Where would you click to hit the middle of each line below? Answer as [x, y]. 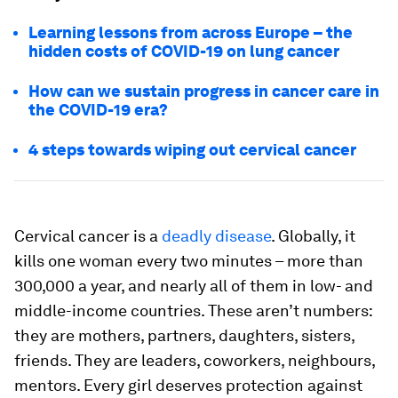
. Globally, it [313, 236]
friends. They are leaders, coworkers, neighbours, [195, 360]
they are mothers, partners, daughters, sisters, [184, 335]
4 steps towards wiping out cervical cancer [192, 150]
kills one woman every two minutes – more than [189, 261]
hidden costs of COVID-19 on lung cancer [184, 51]
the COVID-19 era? [98, 110]
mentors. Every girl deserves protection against [188, 385]
